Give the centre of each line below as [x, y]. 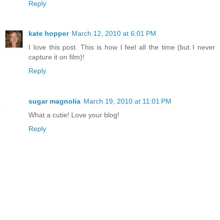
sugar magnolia [55, 101]
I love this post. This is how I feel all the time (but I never [122, 47]
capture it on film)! [56, 57]
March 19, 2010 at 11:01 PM [127, 101]
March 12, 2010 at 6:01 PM [114, 34]
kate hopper [49, 34]
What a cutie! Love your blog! [74, 115]
